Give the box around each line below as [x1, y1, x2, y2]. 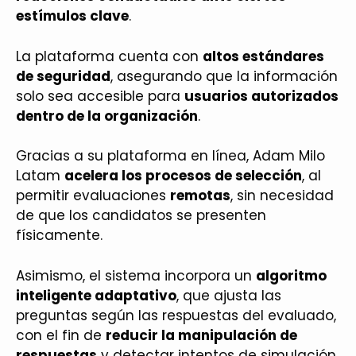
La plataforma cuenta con [16, 46, 203, 66]
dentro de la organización [16, 106, 198, 126]
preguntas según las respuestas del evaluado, [16, 305, 336, 325]
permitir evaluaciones [16, 186, 170, 205]
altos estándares [203, 46, 324, 66]
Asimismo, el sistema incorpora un [16, 265, 256, 285]
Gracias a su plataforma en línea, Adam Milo [16, 146, 325, 165]
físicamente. [16, 226, 103, 245]
